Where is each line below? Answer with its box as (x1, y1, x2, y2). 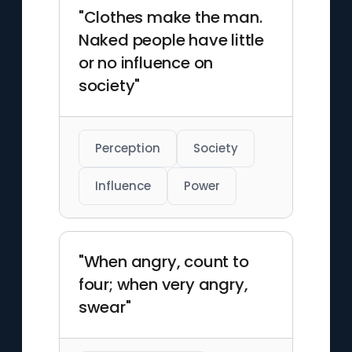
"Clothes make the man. (78, 6, 262, 28)
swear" (78, 296, 131, 318)
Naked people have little (78, 29, 264, 51)
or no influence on (78, 52, 214, 74)
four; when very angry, (78, 273, 248, 295)
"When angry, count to (78, 251, 249, 273)
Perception (94, 140, 160, 156)
